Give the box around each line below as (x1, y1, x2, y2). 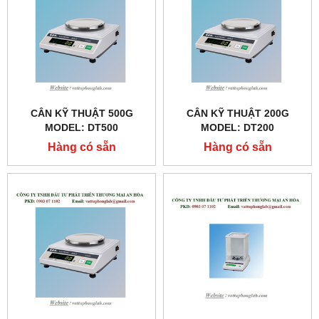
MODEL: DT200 (201, 121, 274, 133)
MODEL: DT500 (45, 121, 118, 133)
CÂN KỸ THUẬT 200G (186, 107, 289, 119)
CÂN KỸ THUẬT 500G (30, 107, 133, 119)
